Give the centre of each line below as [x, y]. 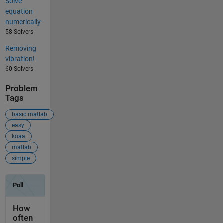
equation [19, 11]
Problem [21, 88]
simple [21, 159]
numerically [23, 22]
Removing [21, 48]
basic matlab [29, 115]
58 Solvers [19, 32]
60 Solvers [19, 68]
